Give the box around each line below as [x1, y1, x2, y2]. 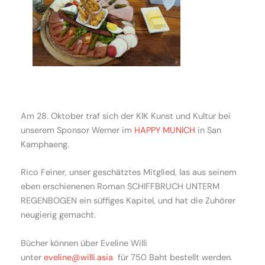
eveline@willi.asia [44, 251, 113, 263]
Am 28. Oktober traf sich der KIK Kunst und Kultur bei [21, 111, 231, 122]
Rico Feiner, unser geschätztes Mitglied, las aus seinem [21, 167, 237, 179]
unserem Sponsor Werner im [21, 125, 134, 136]
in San [195, 125, 221, 136]
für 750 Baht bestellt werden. [113, 251, 232, 263]
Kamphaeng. [21, 139, 72, 150]
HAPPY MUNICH [134, 125, 195, 136]
